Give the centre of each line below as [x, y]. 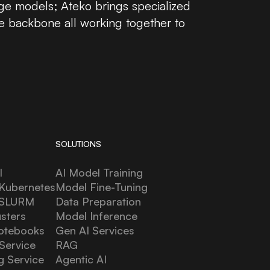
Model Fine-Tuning [102, 187]
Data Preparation [99, 201]
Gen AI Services [95, 230]
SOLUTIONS [79, 143]
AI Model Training [99, 172]
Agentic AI [81, 259]
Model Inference [97, 215]
